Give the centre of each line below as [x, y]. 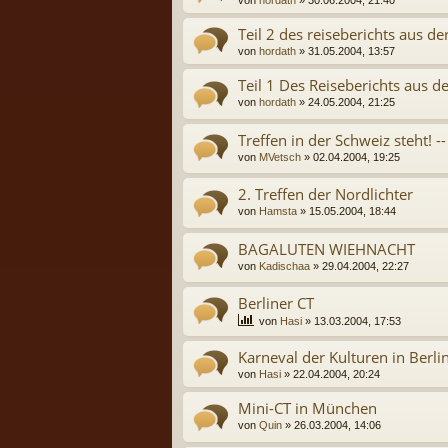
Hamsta [278, 211]
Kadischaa [284, 265]
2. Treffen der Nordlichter [325, 194]
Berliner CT [276, 302]
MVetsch [280, 156]
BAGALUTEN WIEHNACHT [326, 248]
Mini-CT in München [307, 408]
